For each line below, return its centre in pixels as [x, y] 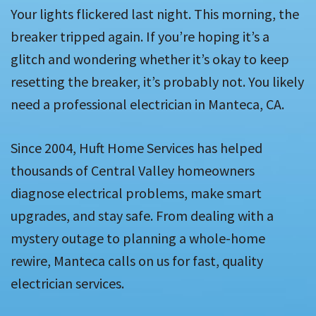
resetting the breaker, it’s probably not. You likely [157, 82]
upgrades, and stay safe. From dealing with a [142, 216]
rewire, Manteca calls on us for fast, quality [137, 261]
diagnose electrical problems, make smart [136, 193]
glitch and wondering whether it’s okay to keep [150, 59]
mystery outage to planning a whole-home [138, 238]
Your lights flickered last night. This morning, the [155, 14]
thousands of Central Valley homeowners [133, 171]
